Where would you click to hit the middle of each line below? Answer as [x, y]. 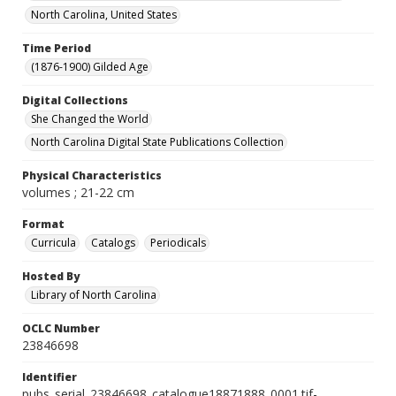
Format [43, 224]
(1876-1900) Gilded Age [90, 67]
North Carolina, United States [104, 15]
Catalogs [113, 243]
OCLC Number [61, 328]
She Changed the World [90, 119]
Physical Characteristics [92, 175]
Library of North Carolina [94, 295]
